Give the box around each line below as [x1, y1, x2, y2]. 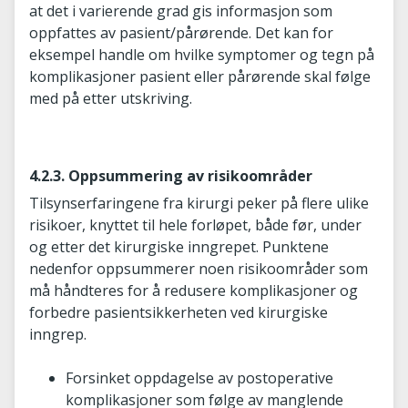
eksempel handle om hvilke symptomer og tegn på [29, 44, 374, 65]
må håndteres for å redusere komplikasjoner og [29, 280, 358, 301]
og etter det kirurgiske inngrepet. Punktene [29, 236, 329, 257]
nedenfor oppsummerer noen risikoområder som [29, 258, 368, 279]
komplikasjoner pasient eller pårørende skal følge [29, 66, 371, 87]
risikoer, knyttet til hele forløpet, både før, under [29, 214, 362, 235]
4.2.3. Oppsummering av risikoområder [29, 165, 312, 186]
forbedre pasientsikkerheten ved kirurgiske [29, 301, 328, 322]
